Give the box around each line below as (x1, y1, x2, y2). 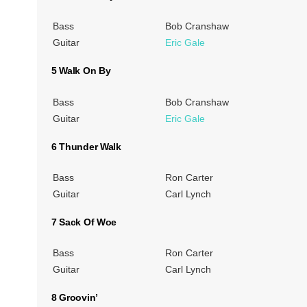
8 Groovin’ (51, 292, 98, 304)
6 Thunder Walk (51, 140, 121, 152)
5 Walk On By (51, 65, 111, 77)
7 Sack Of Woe (51, 216, 117, 228)
